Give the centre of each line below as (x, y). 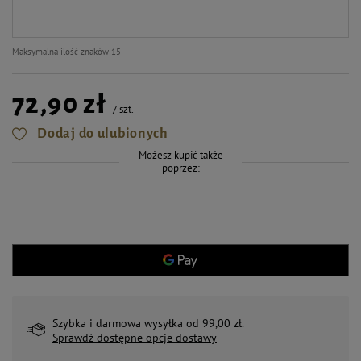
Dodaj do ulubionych (103, 134)
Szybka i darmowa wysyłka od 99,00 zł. (148, 323)
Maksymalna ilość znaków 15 (66, 52)
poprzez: (180, 168)
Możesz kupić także (180, 155)
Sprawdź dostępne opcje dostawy (135, 338)
